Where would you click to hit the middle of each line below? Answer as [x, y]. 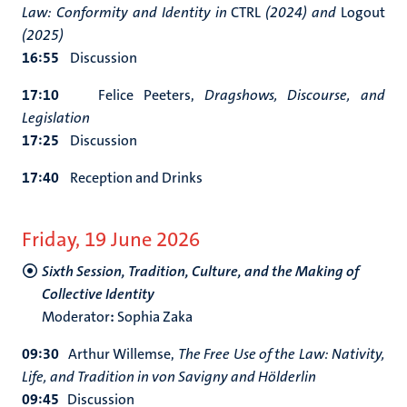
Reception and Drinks [132, 178]
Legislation [56, 118]
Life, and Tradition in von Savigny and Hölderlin [169, 377]
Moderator [76, 317]
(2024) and [301, 12]
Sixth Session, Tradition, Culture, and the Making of [201, 271]
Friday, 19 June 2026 [111, 239]
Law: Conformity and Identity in [127, 12]
